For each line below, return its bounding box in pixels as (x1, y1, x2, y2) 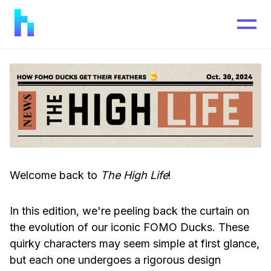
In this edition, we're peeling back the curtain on (10, 204, 249, 218)
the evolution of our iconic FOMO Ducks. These (10, 221, 249, 234)
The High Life (100, 169, 168, 182)
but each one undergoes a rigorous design (10, 253, 221, 267)
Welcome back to (10, 169, 100, 182)
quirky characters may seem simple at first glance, (10, 237, 260, 250)
